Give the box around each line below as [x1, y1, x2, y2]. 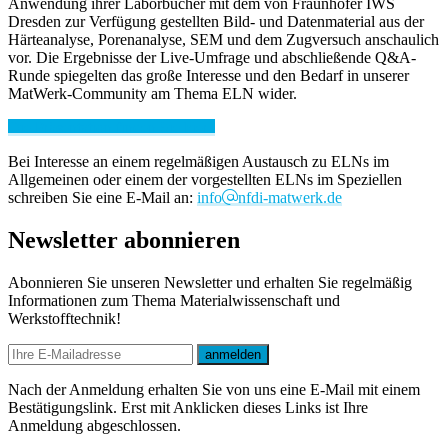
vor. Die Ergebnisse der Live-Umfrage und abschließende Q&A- [8, 49, 416, 67]
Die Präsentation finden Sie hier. [8, 119, 215, 137]
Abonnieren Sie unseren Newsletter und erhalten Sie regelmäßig [8, 274, 412, 292]
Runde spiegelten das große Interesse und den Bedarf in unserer [8, 67, 409, 85]
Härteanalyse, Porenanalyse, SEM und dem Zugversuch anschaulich [8, 31, 439, 49]
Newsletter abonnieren [8, 227, 240, 254]
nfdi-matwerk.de [238, 189, 342, 207]
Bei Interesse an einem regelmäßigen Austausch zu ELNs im [8, 153, 389, 171]
